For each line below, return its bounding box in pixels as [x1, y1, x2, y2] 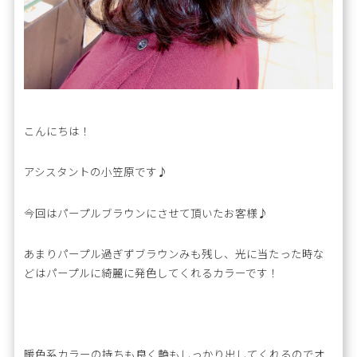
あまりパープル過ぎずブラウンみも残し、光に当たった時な [24, 245, 325, 261]
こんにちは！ [24, 123, 92, 139]
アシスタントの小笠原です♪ [24, 163, 169, 180]
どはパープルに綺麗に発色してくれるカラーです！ [24, 264, 280, 280]
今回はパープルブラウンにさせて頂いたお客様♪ [24, 204, 269, 221]
